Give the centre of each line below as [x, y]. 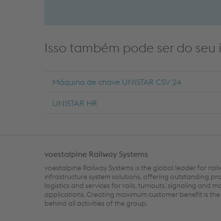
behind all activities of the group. [96, 203]
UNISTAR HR [75, 103]
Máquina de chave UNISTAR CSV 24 [117, 82]
